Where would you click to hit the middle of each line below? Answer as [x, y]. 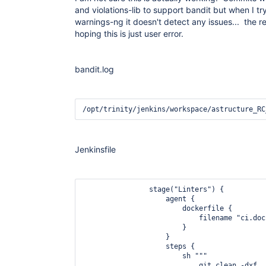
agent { [139, 199]
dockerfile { [157, 208]
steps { [139, 246]
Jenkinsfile [95, 149]
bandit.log [94, 69]
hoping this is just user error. [129, 34]
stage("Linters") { [153, 189]
